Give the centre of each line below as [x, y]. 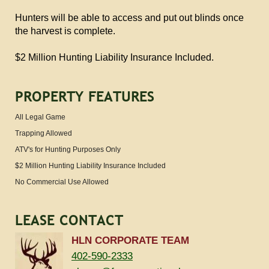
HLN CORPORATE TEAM [130, 240]
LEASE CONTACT [69, 220]
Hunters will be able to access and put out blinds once [129, 17]
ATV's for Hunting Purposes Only [68, 149]
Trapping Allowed [44, 133]
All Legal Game [40, 117]
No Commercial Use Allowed [62, 182]
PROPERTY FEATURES [85, 96]
